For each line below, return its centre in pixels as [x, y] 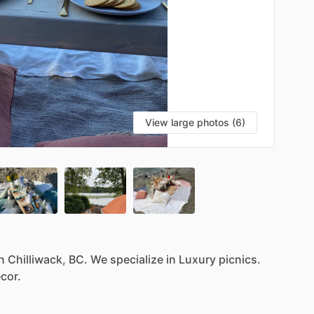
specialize [137, 259]
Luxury [197, 259]
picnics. [240, 259]
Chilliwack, [37, 259]
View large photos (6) [195, 122]
